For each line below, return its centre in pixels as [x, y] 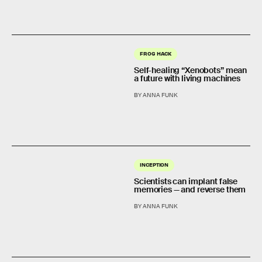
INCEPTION [154, 164]
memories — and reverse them [190, 189]
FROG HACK [156, 53]
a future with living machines [187, 78]
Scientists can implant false [186, 181]
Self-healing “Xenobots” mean [191, 70]
